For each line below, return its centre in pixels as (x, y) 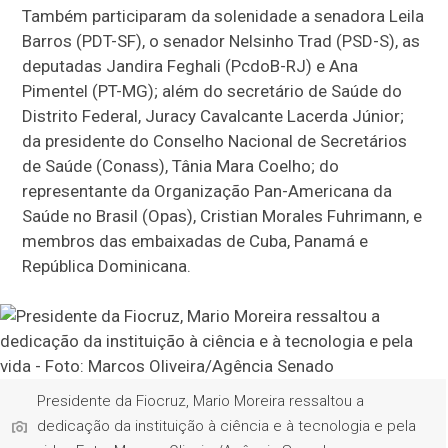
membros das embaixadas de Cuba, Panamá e (195, 241)
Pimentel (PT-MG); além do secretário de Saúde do (212, 91)
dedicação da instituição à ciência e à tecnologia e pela (227, 426)
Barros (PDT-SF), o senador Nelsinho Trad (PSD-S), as (221, 41)
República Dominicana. (107, 266)
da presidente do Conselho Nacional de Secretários (215, 141)
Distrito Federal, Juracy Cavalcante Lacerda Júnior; (213, 116)
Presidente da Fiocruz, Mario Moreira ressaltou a (201, 401)
